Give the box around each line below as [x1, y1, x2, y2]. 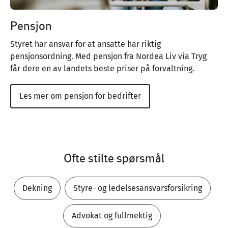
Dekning [22, 183, 52, 193]
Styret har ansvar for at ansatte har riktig [10, 39, 161, 49]
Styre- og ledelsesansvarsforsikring [73, 183, 202, 193]
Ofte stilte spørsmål [64, 151, 164, 165]
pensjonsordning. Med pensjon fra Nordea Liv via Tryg [10, 51, 207, 62]
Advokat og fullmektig [72, 211, 152, 221]
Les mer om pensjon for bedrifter [19, 91, 141, 101]
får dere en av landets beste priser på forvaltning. [10, 64, 194, 74]
